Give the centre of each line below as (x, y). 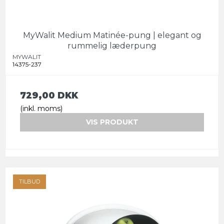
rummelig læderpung (112, 46)
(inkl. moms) (41, 109)
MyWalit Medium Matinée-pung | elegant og (112, 35)
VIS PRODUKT (112, 122)
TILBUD (29, 182)
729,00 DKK (49, 95)
